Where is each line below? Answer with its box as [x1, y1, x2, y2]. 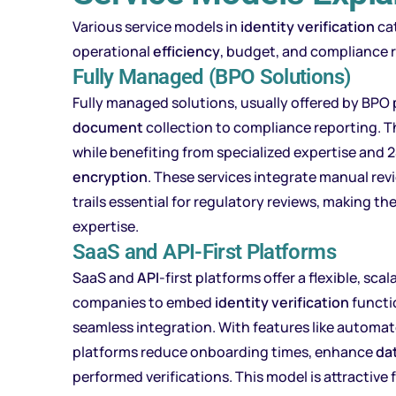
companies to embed [72, 293, 215, 312]
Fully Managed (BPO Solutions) [72, 65, 351, 89]
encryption [72, 167, 148, 187]
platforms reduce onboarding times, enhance [72, 342, 376, 362]
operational [72, 42, 153, 61]
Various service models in [72, 17, 240, 36]
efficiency [153, 42, 220, 61]
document [72, 118, 143, 137]
